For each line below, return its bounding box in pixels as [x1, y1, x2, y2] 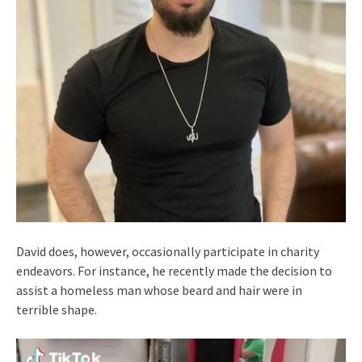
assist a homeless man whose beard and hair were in [16, 281, 302, 298]
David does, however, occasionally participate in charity [16, 242, 319, 259]
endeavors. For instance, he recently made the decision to [16, 262, 332, 279]
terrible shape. [16, 301, 97, 318]
